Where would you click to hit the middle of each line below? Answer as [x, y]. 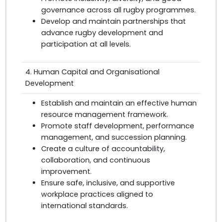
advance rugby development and [102, 33]
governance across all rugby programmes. [118, 10]
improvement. [66, 171]
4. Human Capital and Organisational [92, 72]
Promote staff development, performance [118, 126]
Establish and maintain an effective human [119, 103]
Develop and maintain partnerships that [113, 21]
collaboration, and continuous [96, 160]
